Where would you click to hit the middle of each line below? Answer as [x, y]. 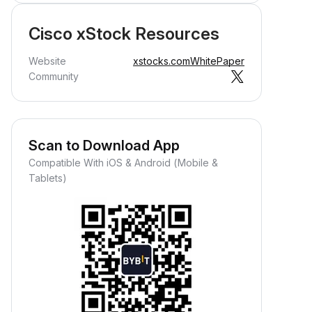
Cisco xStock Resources [124, 34]
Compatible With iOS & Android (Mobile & [123, 163]
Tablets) [48, 178]
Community [54, 76]
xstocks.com [162, 61]
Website [47, 61]
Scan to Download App [104, 146]
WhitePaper [217, 61]
